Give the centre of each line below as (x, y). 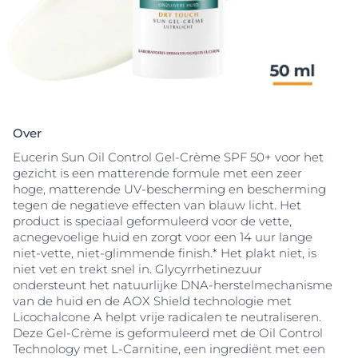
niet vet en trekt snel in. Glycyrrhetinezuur (137, 269)
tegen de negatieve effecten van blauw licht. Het (157, 205)
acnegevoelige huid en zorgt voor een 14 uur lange (163, 237)
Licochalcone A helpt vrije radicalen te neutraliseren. (167, 317)
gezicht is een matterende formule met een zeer (157, 173)
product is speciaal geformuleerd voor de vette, (152, 221)
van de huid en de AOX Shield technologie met (152, 301)
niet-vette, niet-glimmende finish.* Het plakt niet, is (165, 253)
